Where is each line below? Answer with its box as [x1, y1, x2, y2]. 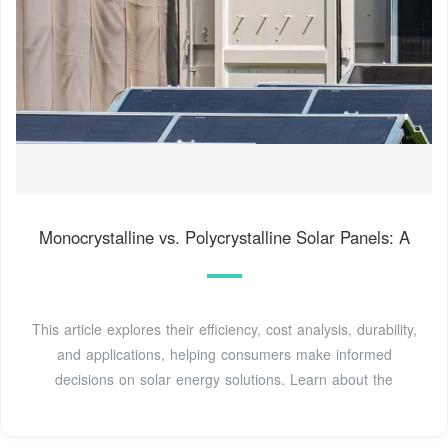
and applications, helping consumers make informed [56, 343, 392, 364]
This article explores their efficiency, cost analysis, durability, [31, 318, 417, 339]
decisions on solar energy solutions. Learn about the [55, 368, 393, 389]
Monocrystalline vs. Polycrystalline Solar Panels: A [38, 224, 410, 249]
